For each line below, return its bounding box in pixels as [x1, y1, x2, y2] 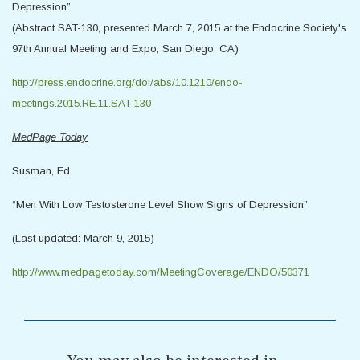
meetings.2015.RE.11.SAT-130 [12, 97, 151, 109]
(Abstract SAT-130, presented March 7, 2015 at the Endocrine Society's [12, 22, 346, 34]
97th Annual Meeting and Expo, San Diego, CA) [12, 43, 239, 55]
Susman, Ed [12, 165, 70, 177]
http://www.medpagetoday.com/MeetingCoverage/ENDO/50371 [12, 266, 309, 278]
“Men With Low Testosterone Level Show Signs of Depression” [12, 198, 308, 211]
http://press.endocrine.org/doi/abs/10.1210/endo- [12, 76, 243, 88]
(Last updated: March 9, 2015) [12, 232, 154, 244]
